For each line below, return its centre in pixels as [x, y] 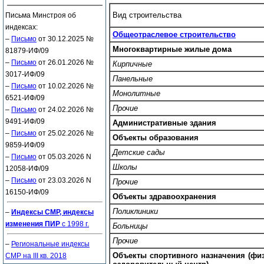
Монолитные [136, 93]
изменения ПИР [33, 224]
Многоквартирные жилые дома [172, 49]
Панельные [133, 78]
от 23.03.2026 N [64, 180]
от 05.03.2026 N [64, 157]
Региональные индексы [50, 244]
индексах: [22, 27]
